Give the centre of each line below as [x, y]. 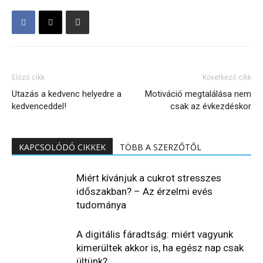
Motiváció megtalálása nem [198, 94]
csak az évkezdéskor [211, 106]
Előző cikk [28, 77]
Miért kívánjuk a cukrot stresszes [149, 178]
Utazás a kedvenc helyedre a [67, 94]
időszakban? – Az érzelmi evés [144, 191]
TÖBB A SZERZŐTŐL [161, 147]
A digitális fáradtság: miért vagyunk [155, 234]
